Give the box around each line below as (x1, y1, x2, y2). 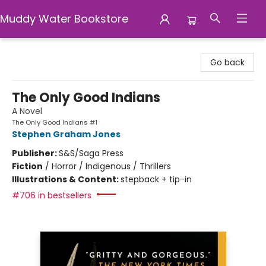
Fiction (12, 160, 43, 172)
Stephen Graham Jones (12, 128, 121, 140)
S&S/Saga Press (59, 147, 123, 159)
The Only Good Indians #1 (12, 118, 97, 127)
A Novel (12, 105, 42, 117)
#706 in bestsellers (12, 189, 91, 201)
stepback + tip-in (121, 173, 192, 185)
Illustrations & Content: (12, 173, 121, 185)
